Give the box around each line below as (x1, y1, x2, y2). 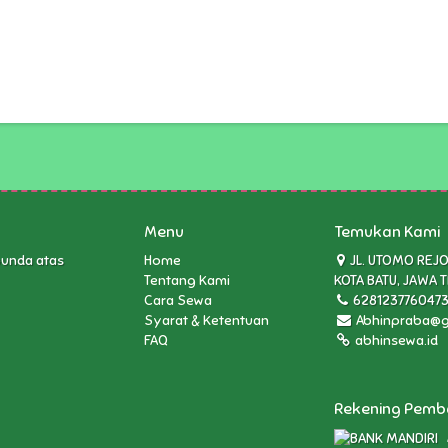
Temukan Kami (334, 222, 440, 243)
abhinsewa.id (352, 332, 438, 350)
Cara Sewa (144, 292, 212, 310)
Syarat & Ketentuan (144, 312, 269, 330)
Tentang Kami (144, 272, 230, 290)
